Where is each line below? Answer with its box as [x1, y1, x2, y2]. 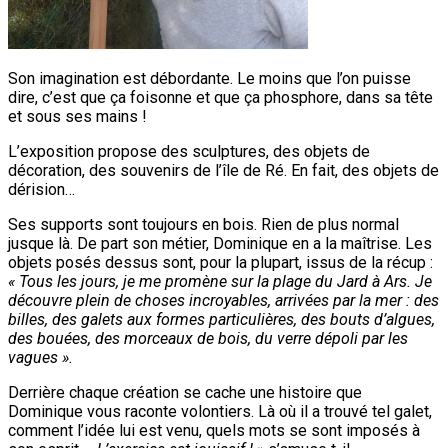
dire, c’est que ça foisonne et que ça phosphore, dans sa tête [8, 87, 433, 107]
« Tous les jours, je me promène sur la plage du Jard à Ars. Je [8, 271, 432, 291]
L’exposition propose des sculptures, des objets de [8, 141, 370, 161]
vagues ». [8, 347, 73, 367]
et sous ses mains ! [8, 106, 147, 126]
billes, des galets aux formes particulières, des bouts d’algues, [8, 309, 435, 329]
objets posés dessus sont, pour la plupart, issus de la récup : [8, 252, 433, 272]
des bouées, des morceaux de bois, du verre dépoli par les [8, 328, 408, 348]
